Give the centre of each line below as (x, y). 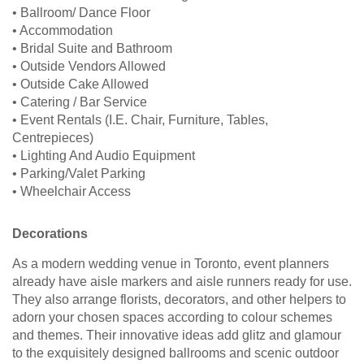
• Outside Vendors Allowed (89, 67)
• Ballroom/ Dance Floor (81, 13)
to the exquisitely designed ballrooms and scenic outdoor (175, 353)
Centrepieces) (53, 138)
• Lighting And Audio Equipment (104, 156)
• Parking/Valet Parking (79, 174)
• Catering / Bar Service (80, 102)
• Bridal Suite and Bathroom (92, 49)
